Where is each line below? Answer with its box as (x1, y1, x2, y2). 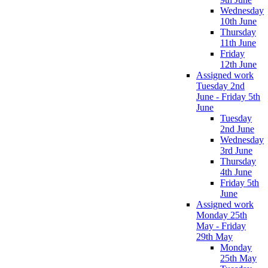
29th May (196, 232, 233, 242)
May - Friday (196, 221, 246, 232)
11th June (220, 38, 256, 48)
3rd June (220, 145, 252, 156)
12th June (220, 59, 257, 70)
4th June (220, 167, 252, 178)
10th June (220, 16, 257, 27)
